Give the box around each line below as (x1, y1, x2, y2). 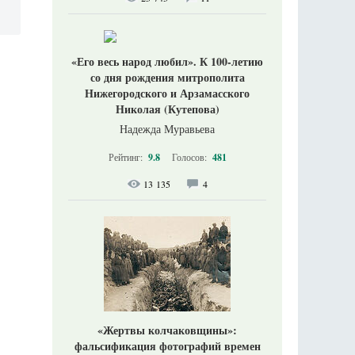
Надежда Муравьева (120, 120, 215, 136)
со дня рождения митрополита (90, 68, 245, 86)
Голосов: (171, 150, 209, 163)
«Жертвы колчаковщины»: (97, 321, 237, 338)
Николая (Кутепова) (115, 100, 219, 117)
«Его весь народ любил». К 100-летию (71, 52, 263, 70)
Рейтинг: (108, 150, 145, 163)
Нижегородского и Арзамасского (85, 84, 250, 101)
